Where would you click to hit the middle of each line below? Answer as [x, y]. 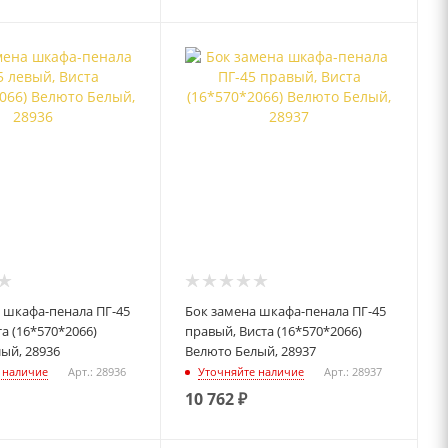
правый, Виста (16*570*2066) [274, 330]
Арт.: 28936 [96, 372]
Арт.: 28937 [353, 372]
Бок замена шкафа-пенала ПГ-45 [286, 310]
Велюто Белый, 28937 [251, 350]
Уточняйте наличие [251, 372]
